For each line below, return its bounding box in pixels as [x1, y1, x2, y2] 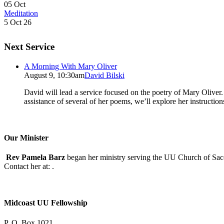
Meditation [4, 9, 38, 18]
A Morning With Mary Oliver [24, 61, 117, 70]
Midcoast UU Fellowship [4, 198, 87, 207]
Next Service [4, 41, 54, 52]
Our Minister [4, 133, 48, 142]
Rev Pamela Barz [6, 153, 65, 162]
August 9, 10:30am [24, 70, 84, 79]
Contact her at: [4, 162, 52, 171]
